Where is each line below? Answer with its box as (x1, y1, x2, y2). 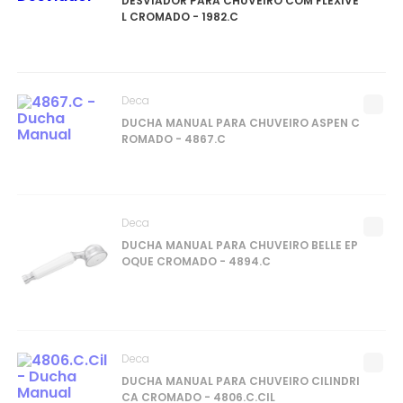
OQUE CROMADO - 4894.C (121, 254, 271, 269)
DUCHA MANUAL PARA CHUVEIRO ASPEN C (121, 115, 360, 130)
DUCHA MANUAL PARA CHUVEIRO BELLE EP (121, 237, 358, 253)
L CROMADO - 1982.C (121, 9, 238, 24)
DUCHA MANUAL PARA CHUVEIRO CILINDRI (121, 373, 360, 389)
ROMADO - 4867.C (121, 131, 226, 147)
